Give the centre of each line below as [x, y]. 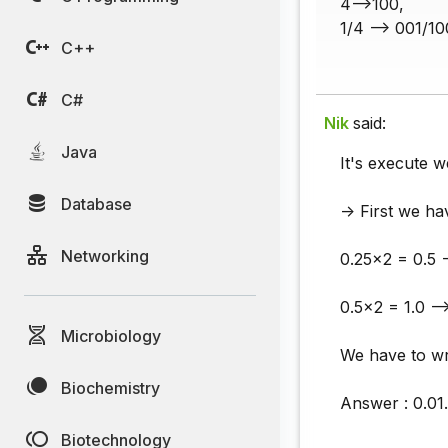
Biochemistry [110, 387]
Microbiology [111, 335]
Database [96, 203]
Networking [105, 255]
